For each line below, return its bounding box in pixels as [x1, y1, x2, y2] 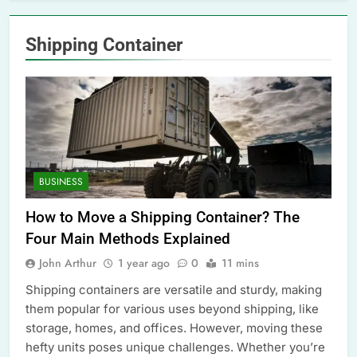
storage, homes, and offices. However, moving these [25, 320, 323, 336]
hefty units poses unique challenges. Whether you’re [25, 339, 325, 355]
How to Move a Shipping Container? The [25, 208, 300, 227]
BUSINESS [39, 175, 83, 190]
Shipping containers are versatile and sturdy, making [25, 282, 322, 298]
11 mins [222, 255, 259, 272]
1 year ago [118, 255, 170, 272]
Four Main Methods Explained [25, 229, 230, 249]
